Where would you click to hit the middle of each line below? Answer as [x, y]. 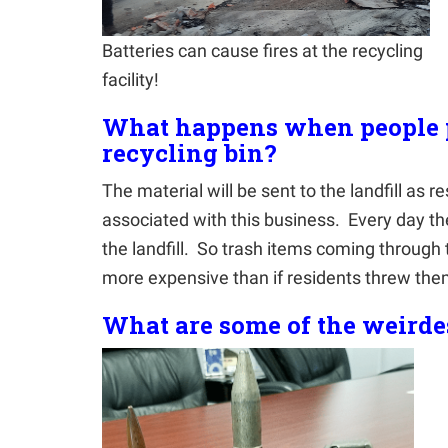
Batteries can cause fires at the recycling [262, 51]
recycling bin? [189, 153]
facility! [130, 80]
